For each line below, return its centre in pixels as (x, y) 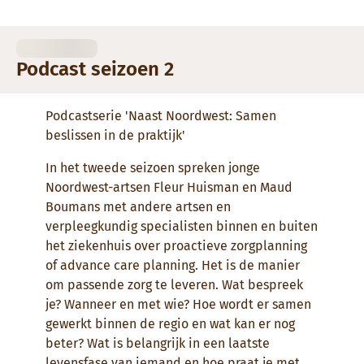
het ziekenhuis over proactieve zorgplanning (176, 246)
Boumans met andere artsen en (138, 207)
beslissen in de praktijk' (115, 135)
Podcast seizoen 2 (95, 69)
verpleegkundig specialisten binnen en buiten (182, 226)
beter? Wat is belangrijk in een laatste (158, 343)
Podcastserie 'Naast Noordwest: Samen (161, 116)
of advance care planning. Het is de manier (173, 265)
